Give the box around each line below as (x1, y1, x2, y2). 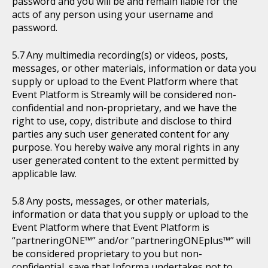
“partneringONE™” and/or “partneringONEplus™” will (12, 234, 251, 247)
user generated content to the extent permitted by (12, 154, 239, 167)
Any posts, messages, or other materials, (26, 194, 209, 208)
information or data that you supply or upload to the (12, 208, 248, 221)
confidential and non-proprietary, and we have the (12, 101, 237, 114)
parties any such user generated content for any (12, 127, 229, 141)
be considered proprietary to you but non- (12, 247, 202, 260)
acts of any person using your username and (12, 8, 213, 21)
